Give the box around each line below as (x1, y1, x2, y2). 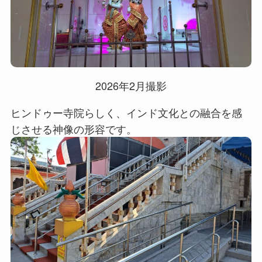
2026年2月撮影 (95, 78, 167, 94)
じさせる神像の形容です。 (10, 121, 137, 137)
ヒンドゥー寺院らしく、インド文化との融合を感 (10, 105, 242, 120)
